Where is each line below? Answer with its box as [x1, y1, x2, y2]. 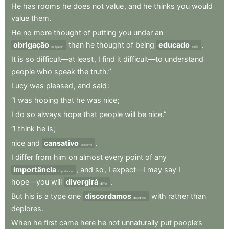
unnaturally [122, 218, 158, 227]
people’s [174, 218, 202, 227]
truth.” [90, 66, 111, 76]
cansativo [44, 138, 79, 147]
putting [93, 28, 117, 37]
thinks [154, 1, 175, 10]
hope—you [11, 177, 49, 186]
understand [165, 54, 203, 63]
